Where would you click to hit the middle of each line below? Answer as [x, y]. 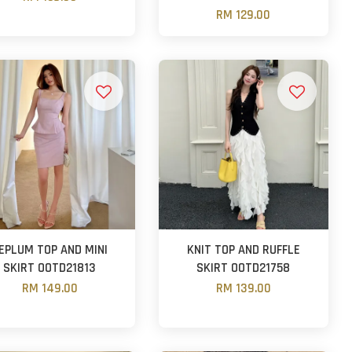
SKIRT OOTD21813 [50, 268]
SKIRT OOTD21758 [244, 268]
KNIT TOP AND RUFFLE [243, 250]
